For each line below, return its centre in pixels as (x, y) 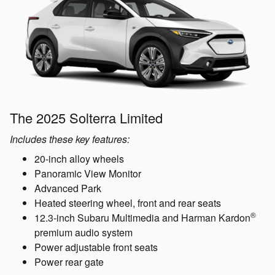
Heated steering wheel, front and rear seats (128, 203)
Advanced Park (68, 188)
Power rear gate (69, 261)
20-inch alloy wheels (79, 158)
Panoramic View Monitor (88, 173)
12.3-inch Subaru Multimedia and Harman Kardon (142, 217)
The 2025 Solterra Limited (86, 117)
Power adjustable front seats (96, 247)
